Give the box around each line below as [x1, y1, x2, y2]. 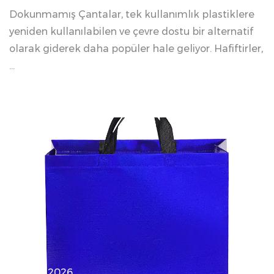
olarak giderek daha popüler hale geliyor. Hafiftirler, [9, 43, 263, 54]
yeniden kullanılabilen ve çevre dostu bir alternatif [9, 26, 253, 37]
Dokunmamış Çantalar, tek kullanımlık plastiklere [9, 9, 254, 20]
